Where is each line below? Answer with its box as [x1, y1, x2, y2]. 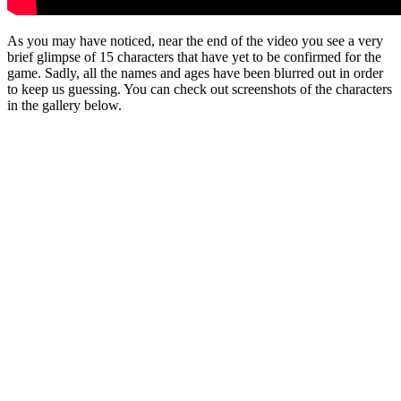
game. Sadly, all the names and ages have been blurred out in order [7, 64, 383, 81]
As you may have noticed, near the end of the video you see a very [7, 32, 383, 48]
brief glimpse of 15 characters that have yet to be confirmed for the [7, 48, 381, 64]
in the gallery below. [7, 97, 122, 113]
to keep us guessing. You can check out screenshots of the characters [7, 81, 392, 97]
